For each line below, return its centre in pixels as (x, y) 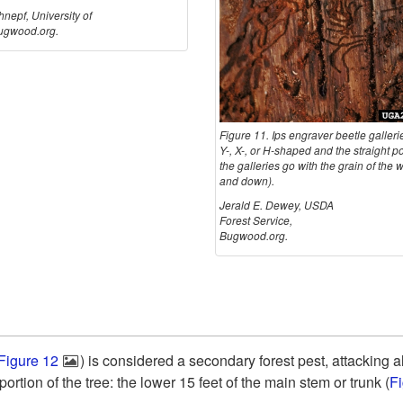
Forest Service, (256, 219)
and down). (247, 180)
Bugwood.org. (254, 235)
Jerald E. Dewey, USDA (277, 204)
